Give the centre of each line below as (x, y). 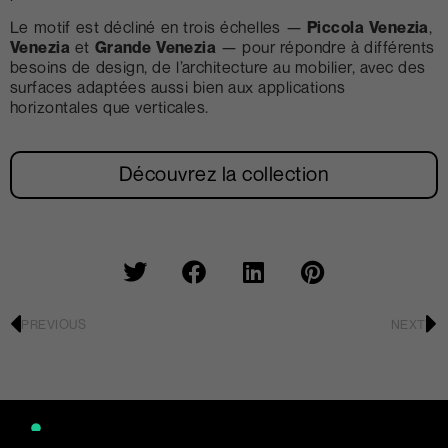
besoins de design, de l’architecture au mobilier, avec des (218, 66)
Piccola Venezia (367, 26)
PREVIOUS (54, 325)
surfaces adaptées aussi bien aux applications (178, 86)
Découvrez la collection (224, 174)
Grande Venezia (155, 46)
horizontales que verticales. (109, 106)
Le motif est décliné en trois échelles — (158, 26)
